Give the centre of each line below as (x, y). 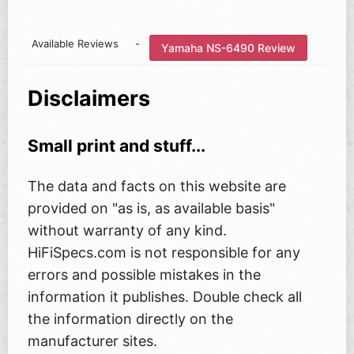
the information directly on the (130, 319)
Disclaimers (89, 98)
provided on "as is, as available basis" (151, 209)
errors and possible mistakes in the (144, 275)
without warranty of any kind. (127, 231)
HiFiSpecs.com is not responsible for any (164, 253)
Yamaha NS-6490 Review (229, 47)
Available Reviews (75, 44)
